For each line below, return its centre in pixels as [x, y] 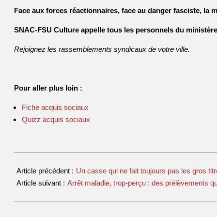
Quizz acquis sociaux [56, 119]
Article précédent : [46, 171]
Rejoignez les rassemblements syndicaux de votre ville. [102, 49]
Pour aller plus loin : [48, 88]
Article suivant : [42, 183]
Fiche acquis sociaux [55, 107]
